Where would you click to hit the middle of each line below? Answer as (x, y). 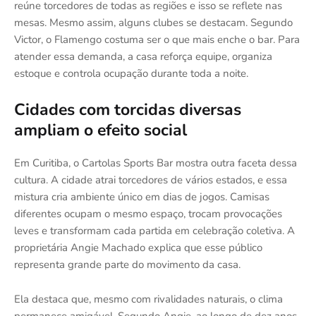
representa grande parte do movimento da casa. (127, 265)
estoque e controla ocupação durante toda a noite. (131, 74)
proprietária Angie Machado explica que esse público (138, 248)
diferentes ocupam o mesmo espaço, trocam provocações (148, 214)
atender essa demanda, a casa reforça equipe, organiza (143, 57)
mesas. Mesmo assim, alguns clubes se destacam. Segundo (153, 23)
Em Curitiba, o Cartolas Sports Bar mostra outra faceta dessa (156, 163)
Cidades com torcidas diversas (128, 110)
